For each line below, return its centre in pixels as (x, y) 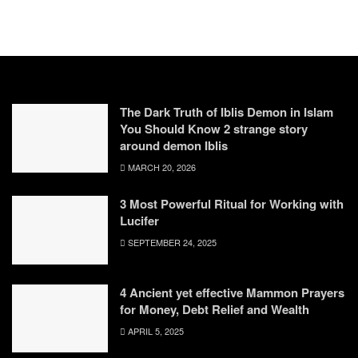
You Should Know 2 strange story (214, 128)
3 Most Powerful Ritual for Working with (232, 203)
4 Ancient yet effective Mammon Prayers (232, 292)
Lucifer (139, 220)
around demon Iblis (174, 145)
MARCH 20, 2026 (161, 167)
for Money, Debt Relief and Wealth (215, 309)
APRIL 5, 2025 (155, 330)
